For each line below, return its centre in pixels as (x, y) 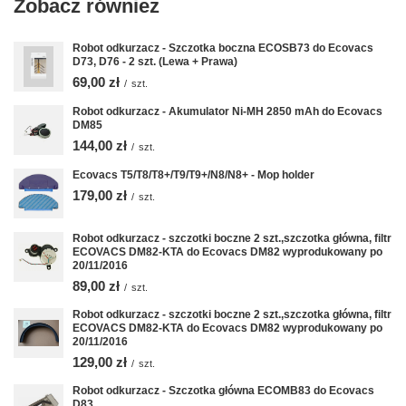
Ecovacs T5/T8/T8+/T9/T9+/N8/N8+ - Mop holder (193, 175)
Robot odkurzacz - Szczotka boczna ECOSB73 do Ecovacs (223, 48)
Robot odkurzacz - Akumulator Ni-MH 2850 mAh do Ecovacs (227, 111)
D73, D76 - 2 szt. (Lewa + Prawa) (155, 62)
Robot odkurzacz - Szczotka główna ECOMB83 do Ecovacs (223, 391)
